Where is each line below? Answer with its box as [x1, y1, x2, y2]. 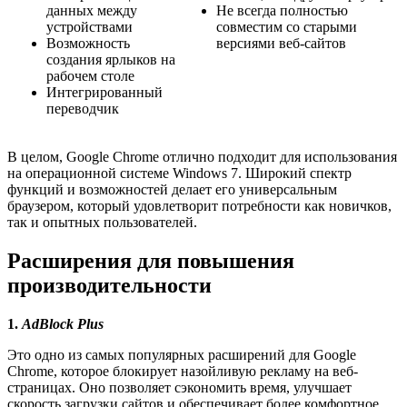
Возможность [46, 35, 130, 51]
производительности [7, 273, 212, 297]
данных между [46, 2, 137, 18]
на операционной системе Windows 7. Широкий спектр [7, 164, 352, 181]
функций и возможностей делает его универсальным [7, 181, 337, 197]
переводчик [46, 100, 119, 116]
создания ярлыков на [46, 51, 175, 67]
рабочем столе [46, 67, 134, 84]
